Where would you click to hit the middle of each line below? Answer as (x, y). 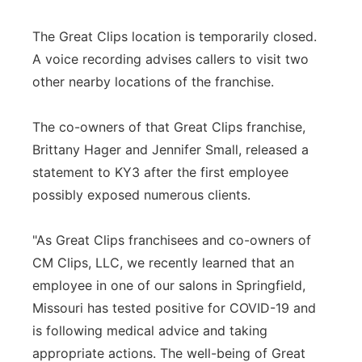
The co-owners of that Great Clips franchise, (169, 127)
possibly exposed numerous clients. (141, 195)
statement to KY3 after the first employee (160, 172)
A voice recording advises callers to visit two (170, 59)
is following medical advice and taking (150, 330)
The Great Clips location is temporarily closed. (175, 36)
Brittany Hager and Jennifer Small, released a (170, 149)
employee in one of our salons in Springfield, (169, 285)
